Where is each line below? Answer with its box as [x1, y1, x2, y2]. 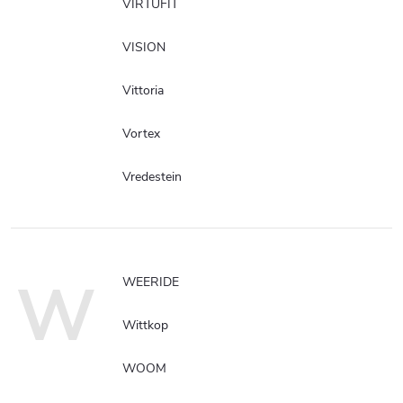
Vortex [122, 124, 160, 142]
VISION [122, 38, 166, 56]
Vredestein [122, 167, 182, 185]
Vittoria [122, 81, 164, 99]
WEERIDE [122, 273, 179, 291]
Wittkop [122, 316, 168, 334]
